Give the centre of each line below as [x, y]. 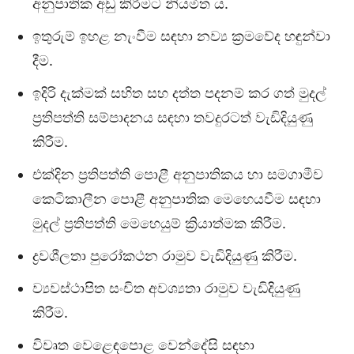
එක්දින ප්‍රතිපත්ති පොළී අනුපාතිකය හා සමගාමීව [178, 175]
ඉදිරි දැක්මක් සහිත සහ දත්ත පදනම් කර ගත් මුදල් [179, 93]
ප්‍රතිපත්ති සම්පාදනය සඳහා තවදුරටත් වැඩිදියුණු [173, 118]
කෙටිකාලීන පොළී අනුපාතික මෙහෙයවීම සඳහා [177, 199]
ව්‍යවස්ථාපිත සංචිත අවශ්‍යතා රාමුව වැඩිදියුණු [166, 288]
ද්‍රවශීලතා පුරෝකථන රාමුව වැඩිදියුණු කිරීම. [165, 256]
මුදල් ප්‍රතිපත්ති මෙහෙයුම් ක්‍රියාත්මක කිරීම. [159, 224]
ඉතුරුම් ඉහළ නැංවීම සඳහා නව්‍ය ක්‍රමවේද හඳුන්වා [181, 36]
